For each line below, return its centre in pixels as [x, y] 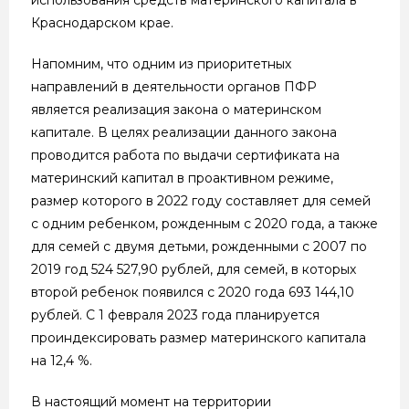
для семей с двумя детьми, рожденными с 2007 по [199, 246]
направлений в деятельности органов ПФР [174, 86]
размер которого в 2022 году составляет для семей [201, 200]
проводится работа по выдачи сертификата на [185, 155]
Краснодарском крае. [102, 22]
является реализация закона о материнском [176, 109]
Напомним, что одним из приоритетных [161, 63]
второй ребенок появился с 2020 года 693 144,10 [193, 292]
